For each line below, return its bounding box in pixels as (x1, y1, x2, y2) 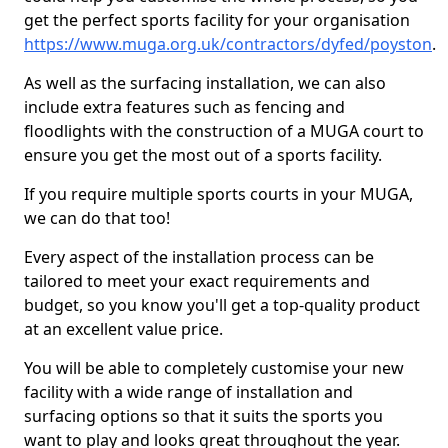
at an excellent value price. (24, 318, 223, 340)
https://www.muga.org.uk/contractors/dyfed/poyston (24, 33, 432, 55)
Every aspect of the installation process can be (24, 246, 374, 268)
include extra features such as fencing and (24, 96, 345, 118)
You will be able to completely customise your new (24, 357, 404, 379)
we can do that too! (24, 207, 170, 229)
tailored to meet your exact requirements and (24, 270, 370, 292)
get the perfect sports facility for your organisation (24, 9, 410, 31)
